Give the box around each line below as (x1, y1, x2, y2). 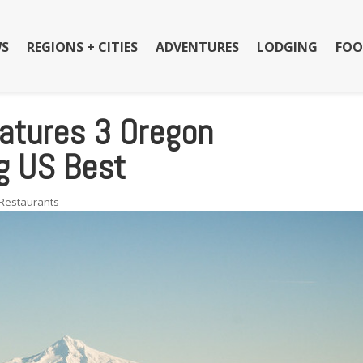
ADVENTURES (155, 38, 239, 57)
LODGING (256, 38, 318, 57)
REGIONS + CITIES (26, 38, 138, 57)
